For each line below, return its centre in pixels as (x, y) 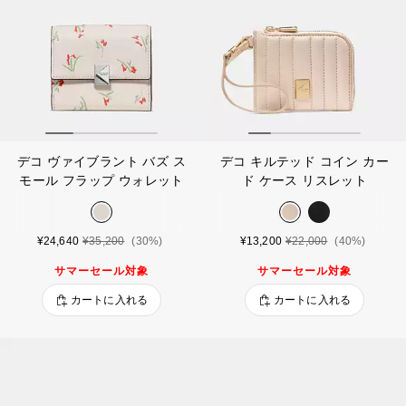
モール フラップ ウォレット (101, 181)
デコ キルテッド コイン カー (304, 162)
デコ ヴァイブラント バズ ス (101, 162)
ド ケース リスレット (304, 181)
